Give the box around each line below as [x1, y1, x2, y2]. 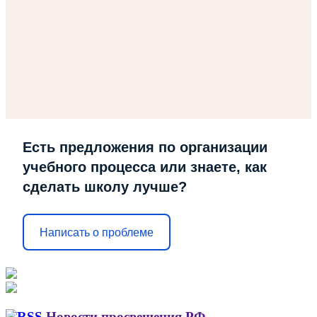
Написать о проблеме [40, 226, 154, 238]
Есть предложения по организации [23, 139, 267, 156]
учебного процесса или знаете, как [23, 159, 267, 175]
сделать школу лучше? [23, 179, 187, 195]
